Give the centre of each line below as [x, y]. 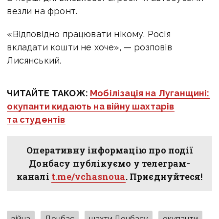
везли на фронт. [42, 11]
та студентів [36, 119]
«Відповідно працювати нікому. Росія [89, 34]
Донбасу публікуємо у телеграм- [109, 163]
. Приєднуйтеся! [164, 176]
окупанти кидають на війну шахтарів [91, 106]
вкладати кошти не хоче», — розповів [89, 47]
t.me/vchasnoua [88, 176]
